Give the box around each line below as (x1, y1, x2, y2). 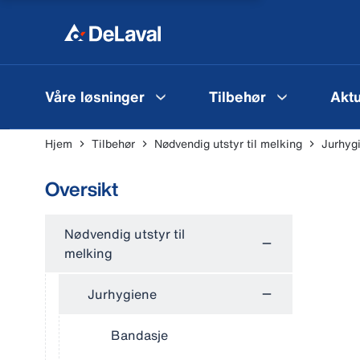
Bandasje (111, 325, 168, 345)
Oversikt (45, 174, 118, 203)
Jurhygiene (88, 284, 157, 304)
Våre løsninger (45, 85, 145, 107)
